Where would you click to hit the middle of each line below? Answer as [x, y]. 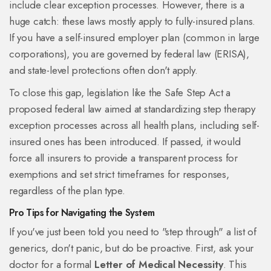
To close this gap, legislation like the [87, 93]
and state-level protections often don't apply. [103, 70]
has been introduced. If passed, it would [154, 142]
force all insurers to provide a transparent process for [123, 158]
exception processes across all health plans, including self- [134, 126]
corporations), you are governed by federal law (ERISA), [129, 54]
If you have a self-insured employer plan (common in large [134, 38]
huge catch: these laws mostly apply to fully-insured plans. [132, 21]
